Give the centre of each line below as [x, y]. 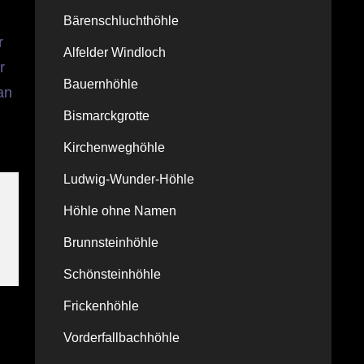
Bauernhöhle [100, 84]
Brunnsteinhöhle [110, 243]
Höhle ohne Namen [119, 211]
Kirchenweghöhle [114, 147]
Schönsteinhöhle [112, 274]
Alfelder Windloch [114, 52]
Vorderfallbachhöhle [121, 338]
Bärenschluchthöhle [121, 21]
